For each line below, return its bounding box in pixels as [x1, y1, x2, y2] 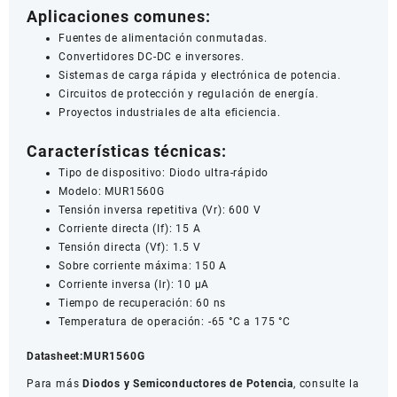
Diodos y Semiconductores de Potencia [82, 377, 294, 390]
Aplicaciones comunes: [27, 6, 211, 26]
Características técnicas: [27, 141, 227, 160]
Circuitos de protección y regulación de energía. [58, 87, 319, 100]
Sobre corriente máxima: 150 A [58, 259, 228, 272]
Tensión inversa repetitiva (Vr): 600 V [58, 203, 261, 216]
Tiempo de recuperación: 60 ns [58, 296, 227, 309]
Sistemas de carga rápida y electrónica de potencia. [58, 68, 341, 82]
